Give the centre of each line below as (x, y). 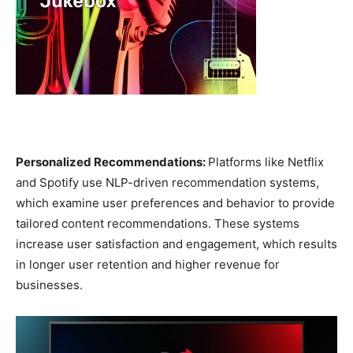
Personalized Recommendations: (112, 162)
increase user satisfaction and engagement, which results (176, 244)
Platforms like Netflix (266, 162)
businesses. (49, 285)
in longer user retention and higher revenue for (148, 265)
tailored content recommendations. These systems (158, 224)
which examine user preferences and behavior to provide (175, 203)
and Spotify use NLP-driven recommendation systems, (167, 183)
